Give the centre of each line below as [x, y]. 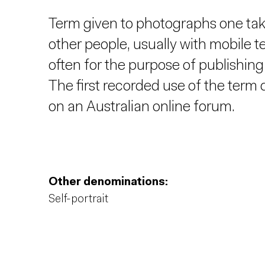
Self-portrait [78, 200]
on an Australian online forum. [142, 107]
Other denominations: [108, 182]
